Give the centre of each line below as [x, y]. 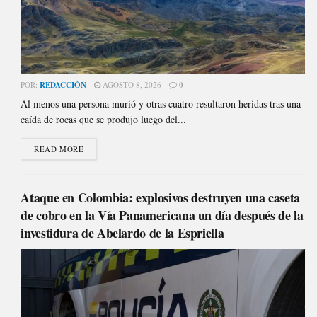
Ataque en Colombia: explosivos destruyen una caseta [160, 198]
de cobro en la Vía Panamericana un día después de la [162, 215]
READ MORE [59, 149]
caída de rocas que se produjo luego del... [104, 120]
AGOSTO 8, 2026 [131, 85]
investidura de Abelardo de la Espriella [122, 233]
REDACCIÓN [63, 85]
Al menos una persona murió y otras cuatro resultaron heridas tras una [161, 104]
